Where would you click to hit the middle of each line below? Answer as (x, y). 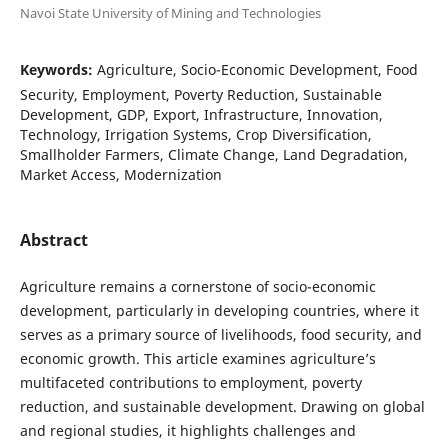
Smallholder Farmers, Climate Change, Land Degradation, (213, 154)
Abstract (53, 239)
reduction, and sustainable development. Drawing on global (222, 406)
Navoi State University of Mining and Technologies (170, 12)
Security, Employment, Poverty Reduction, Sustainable (200, 94)
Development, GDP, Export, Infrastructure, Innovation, (201, 114)
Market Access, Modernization (120, 174)
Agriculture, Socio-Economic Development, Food (257, 69)
